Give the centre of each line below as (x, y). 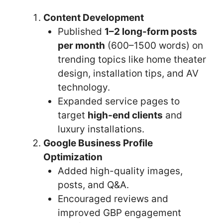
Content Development (94, 17)
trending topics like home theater (132, 59)
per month (81, 45)
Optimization (73, 157)
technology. (84, 87)
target (72, 115)
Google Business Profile (98, 143)
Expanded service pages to (118, 101)
